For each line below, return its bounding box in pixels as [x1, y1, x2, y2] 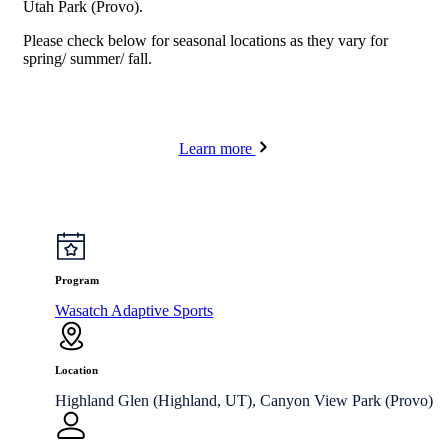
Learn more [178, 139, 252, 157]
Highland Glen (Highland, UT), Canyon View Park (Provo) [55, 391, 433, 409]
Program [55, 273, 99, 286]
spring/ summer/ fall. [23, 49, 152, 67]
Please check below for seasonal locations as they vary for [23, 31, 388, 49]
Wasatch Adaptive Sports [55, 301, 213, 319]
